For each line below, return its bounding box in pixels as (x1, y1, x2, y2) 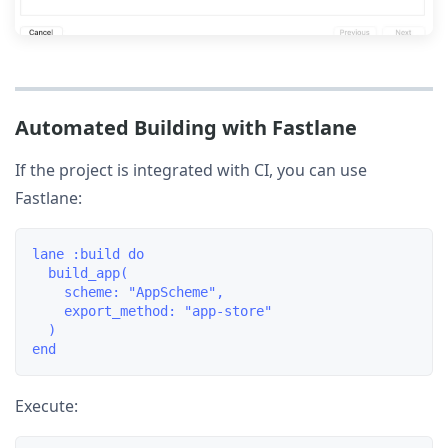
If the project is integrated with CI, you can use (15, 158, 367, 181)
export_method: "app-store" (32, 302, 272, 319)
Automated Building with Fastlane (15, 113, 357, 141)
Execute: (15, 394, 78, 417)
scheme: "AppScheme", (32, 283, 224, 300)
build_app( (32, 264, 128, 281)
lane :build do (32, 245, 144, 262)
